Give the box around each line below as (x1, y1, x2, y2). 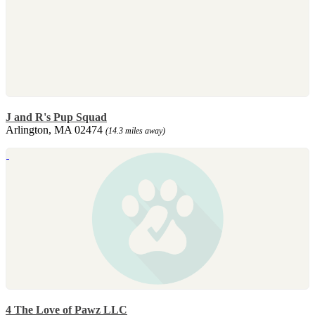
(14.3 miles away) (105, 125, 165, 136)
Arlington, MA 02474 (6, 123, 105, 136)
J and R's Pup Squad (6, 110, 107, 123)
